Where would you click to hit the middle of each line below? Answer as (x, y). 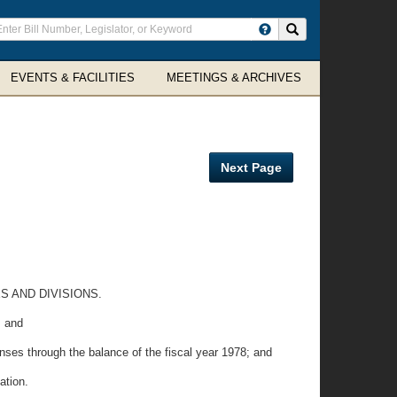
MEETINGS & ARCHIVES (234, 78)
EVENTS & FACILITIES (73, 78)
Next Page (251, 167)
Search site (327, 28)
